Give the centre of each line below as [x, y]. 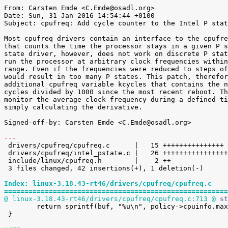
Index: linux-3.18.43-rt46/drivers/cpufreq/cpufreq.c [108, 183]
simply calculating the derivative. [73, 107]
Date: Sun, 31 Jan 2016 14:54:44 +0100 [79, 16]
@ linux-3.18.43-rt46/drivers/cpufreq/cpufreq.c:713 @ [110, 199]
